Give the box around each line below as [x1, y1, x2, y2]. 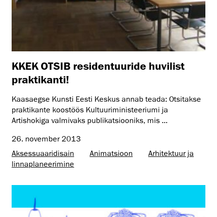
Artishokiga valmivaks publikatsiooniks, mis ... [12, 115, 168, 125]
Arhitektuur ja [148, 148, 194, 158]
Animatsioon [90, 148, 133, 158]
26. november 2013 [12, 134, 81, 144]
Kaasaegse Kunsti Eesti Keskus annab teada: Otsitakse [12, 94, 201, 104]
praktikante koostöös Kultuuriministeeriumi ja [12, 105, 168, 115]
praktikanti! [12, 73, 69, 85]
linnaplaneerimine [12, 159, 74, 169]
